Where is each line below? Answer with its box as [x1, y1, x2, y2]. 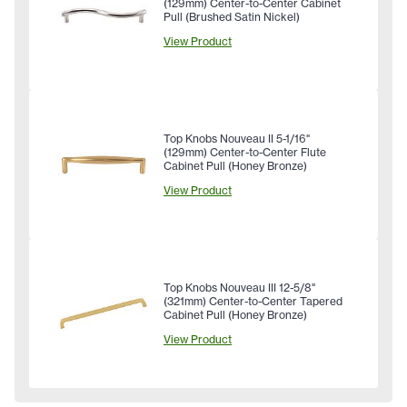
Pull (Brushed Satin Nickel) [164, 10, 300, 25]
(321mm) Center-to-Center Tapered [164, 294, 342, 309]
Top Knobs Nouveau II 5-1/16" [164, 132, 310, 146]
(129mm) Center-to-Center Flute [164, 145, 326, 160]
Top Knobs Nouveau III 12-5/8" [164, 281, 315, 295]
